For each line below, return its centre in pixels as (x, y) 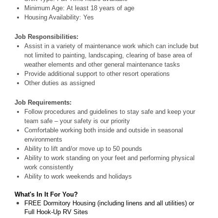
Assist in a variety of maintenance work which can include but (111, 46)
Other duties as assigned (61, 83)
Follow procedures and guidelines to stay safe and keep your (110, 111)
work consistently (51, 167)
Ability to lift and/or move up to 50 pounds (84, 148)
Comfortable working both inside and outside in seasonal (104, 130)
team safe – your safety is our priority (78, 121)
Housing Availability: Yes (60, 17)
